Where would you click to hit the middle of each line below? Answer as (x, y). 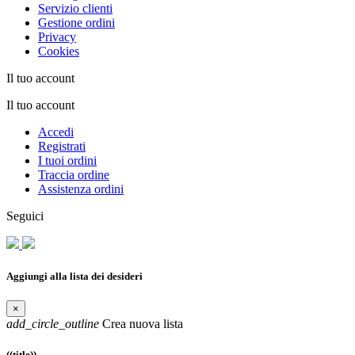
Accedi (56, 132)
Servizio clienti (75, 9)
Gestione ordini (76, 23)
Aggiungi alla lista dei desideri (74, 276)
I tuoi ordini (67, 161)
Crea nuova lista (141, 323)
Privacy (57, 37)
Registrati (62, 147)
